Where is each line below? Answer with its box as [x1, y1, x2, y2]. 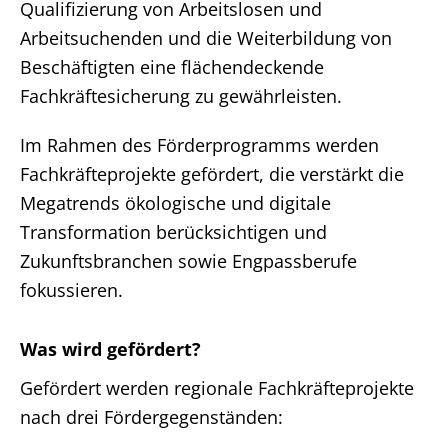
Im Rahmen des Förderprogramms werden [20, 133, 379, 157]
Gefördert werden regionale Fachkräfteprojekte [20, 376, 414, 400]
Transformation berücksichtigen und [20, 220, 327, 244]
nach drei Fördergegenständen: [20, 405, 283, 429]
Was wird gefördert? [20, 337, 201, 361]
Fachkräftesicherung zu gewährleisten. [20, 84, 342, 108]
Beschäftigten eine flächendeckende [20, 55, 324, 79]
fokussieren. [20, 278, 123, 302]
